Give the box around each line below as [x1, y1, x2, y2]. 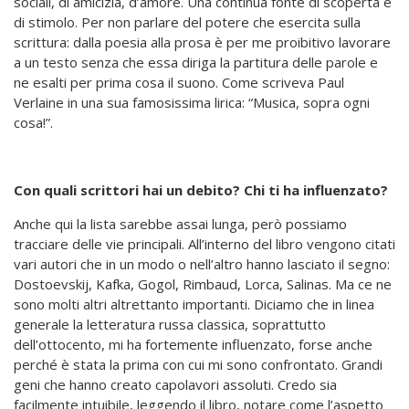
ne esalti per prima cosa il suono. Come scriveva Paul [14, 73, 344, 92]
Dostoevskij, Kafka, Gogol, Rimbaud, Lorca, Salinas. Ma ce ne [14, 275, 392, 294]
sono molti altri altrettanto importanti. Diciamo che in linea [14, 295, 374, 314]
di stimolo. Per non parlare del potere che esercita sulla [14, 13, 361, 32]
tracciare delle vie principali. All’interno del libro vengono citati [14, 235, 395, 254]
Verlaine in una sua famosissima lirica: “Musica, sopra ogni [14, 93, 370, 112]
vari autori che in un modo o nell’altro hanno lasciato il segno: [14, 255, 390, 274]
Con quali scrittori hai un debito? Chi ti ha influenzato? [14, 181, 388, 200]
